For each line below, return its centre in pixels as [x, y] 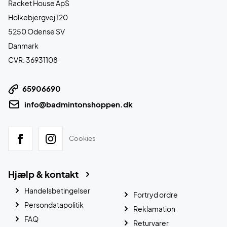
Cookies [82, 139]
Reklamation [154, 209]
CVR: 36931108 [33, 60]
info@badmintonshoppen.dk [79, 104]
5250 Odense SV [36, 31]
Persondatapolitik [54, 204]
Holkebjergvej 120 [38, 17]
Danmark [23, 45]
